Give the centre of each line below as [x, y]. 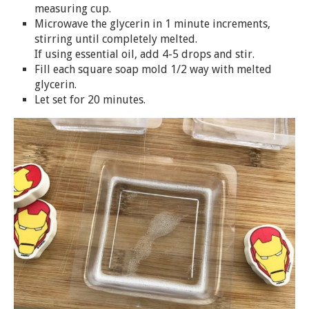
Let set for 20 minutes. [90, 100]
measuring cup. [73, 9]
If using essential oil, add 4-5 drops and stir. [144, 54]
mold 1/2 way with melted [205, 70]
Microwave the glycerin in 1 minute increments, [152, 24]
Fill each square [75, 70]
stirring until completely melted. [116, 39]
